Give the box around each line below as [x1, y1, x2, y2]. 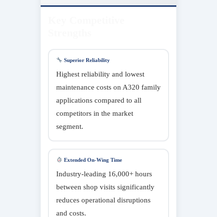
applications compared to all [56, 96, 141, 104]
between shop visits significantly [56, 183, 155, 191]
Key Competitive [48, 14, 124, 26]
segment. [56, 122, 83, 130]
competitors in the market [56, 109, 133, 117]
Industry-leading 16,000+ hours [56, 170, 152, 178]
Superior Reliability [62, 57, 110, 63]
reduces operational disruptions [56, 196, 151, 204]
